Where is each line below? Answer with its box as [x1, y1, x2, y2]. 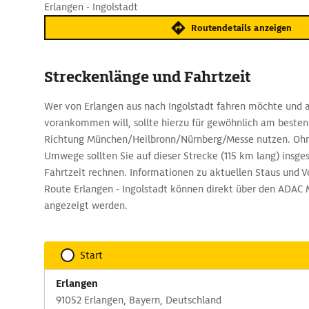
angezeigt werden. [44, 199, 128, 212]
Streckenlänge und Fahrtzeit [44, 67, 251, 87]
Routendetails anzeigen [191, 21, 292, 34]
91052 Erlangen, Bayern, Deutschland [56, 294, 221, 306]
